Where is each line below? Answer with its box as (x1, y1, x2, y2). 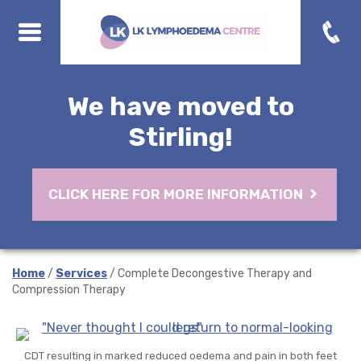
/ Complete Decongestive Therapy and (107, 267, 312, 280)
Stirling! (128, 122, 233, 152)
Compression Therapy (12, 283, 126, 297)
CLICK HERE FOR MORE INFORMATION (48, 186, 306, 202)
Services (56, 267, 107, 280)
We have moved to (67, 91, 294, 122)
